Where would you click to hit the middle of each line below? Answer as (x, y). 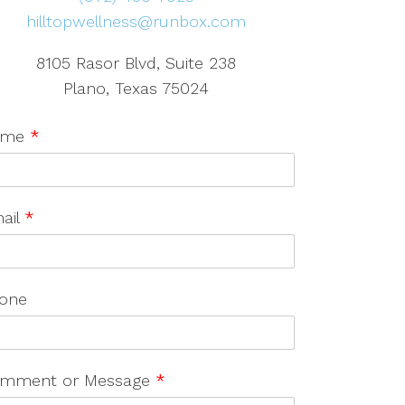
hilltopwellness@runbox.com (137, 22)
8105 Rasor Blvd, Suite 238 (137, 63)
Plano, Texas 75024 (137, 89)
